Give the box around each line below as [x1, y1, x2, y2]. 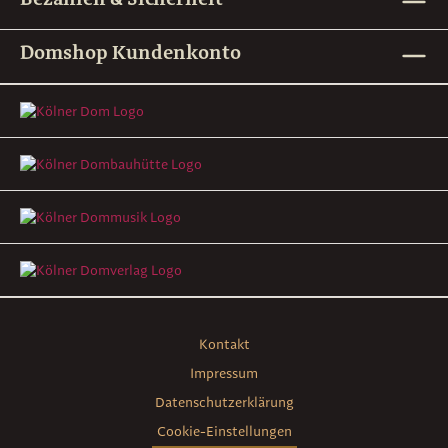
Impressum [190, 365, 258, 382]
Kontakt [198, 336, 250, 353]
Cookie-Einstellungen [156, 423, 292, 440]
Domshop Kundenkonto [20, 40, 241, 65]
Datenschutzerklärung [154, 394, 294, 411]
